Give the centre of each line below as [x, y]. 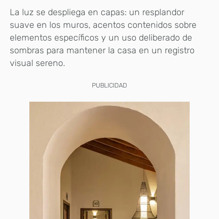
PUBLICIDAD [109, 86]
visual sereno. [37, 63]
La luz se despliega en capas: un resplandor [97, 12]
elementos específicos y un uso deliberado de [101, 38]
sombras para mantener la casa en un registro [102, 51]
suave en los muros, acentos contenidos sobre [103, 25]
